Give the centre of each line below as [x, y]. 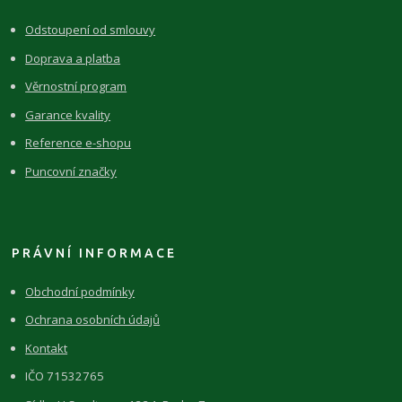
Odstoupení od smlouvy [91, 30]
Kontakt [47, 348]
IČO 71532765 [65, 376]
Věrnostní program [76, 87]
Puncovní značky [71, 171]
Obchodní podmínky [80, 291]
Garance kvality [68, 114]
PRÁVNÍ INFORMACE [95, 253]
